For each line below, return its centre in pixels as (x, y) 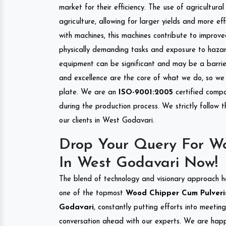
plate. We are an (89, 92)
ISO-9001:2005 (146, 92)
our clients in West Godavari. (107, 121)
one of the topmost (91, 193)
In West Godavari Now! (138, 163)
